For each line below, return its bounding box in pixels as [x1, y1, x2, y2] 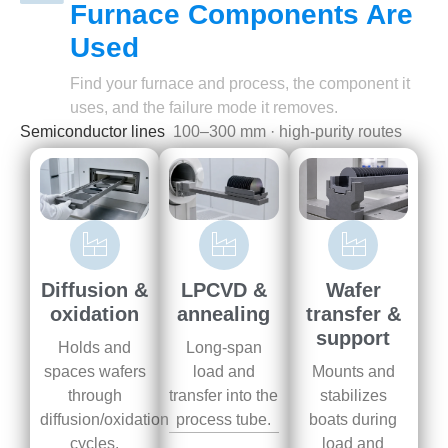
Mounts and [311, 362, 395, 380]
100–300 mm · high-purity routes [169, 122, 402, 140]
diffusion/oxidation [40, 410, 169, 428]
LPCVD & [180, 278, 267, 301]
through [67, 386, 122, 404]
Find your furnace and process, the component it [70, 74, 410, 92]
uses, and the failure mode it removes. [70, 98, 338, 116]
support [316, 326, 391, 349]
